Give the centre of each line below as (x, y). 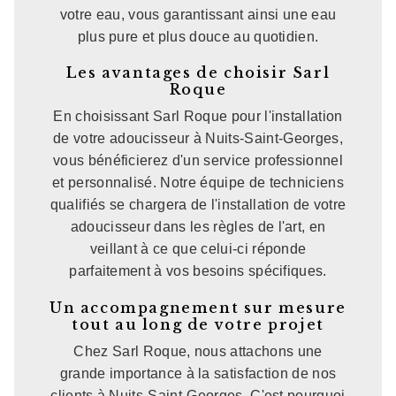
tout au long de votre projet (198, 324)
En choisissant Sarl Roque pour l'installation (198, 117)
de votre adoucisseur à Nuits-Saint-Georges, (198, 139)
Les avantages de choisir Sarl (198, 73)
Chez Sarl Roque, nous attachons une (198, 351)
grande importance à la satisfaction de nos (198, 373)
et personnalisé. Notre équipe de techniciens (198, 183)
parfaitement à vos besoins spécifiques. (198, 271)
